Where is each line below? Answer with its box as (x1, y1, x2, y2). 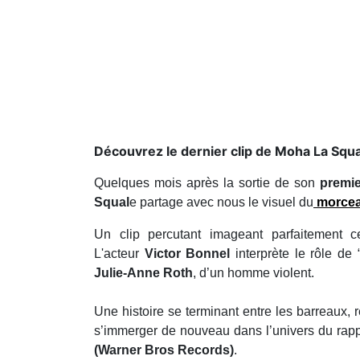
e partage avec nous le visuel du (129, 194, 313, 209)
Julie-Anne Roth (94, 265, 193, 280)
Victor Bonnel (144, 246, 236, 260)
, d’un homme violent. (193, 265, 314, 280)
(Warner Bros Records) (94, 342, 234, 357)
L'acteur (94, 246, 145, 260)
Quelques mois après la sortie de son (94, 175, 320, 190)
